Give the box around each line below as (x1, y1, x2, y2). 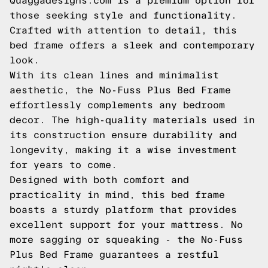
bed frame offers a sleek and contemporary (10, 40, 255, 50)
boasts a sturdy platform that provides (10, 205, 237, 215)
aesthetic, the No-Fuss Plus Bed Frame (10, 85, 231, 95)
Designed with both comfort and (10, 175, 189, 185)
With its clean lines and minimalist (10, 70, 219, 80)
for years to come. (10, 160, 117, 170)
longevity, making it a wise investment (10, 145, 237, 155)
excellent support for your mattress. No (10, 220, 243, 230)
